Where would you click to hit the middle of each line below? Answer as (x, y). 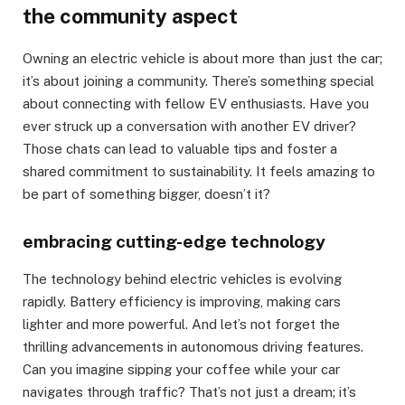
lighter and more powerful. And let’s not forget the (181, 324)
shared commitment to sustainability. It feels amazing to (199, 172)
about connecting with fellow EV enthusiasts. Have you (196, 104)
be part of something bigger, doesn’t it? (146, 194)
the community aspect (130, 17)
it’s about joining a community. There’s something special (198, 81)
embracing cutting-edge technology (174, 242)
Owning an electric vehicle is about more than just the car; (202, 59)
